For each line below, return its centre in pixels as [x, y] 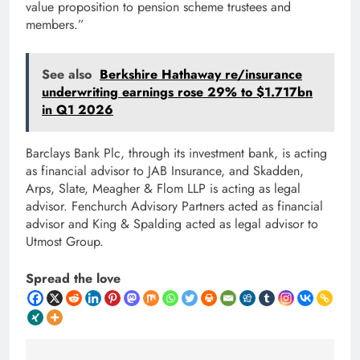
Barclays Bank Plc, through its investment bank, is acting [176, 153]
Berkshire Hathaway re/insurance [201, 74]
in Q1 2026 [78, 109]
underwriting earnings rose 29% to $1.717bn [177, 92]
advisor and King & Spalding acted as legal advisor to [172, 223]
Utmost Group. [65, 241]
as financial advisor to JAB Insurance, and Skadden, [165, 170]
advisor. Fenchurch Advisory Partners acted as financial [174, 206]
